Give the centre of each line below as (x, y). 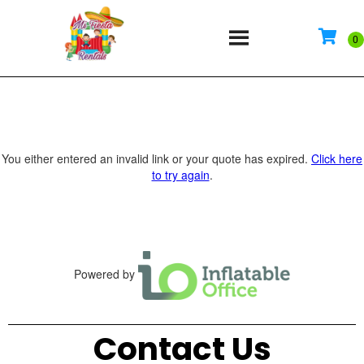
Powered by (106, 273)
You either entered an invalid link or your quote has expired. (156, 158)
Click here (337, 158)
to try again (180, 174)
